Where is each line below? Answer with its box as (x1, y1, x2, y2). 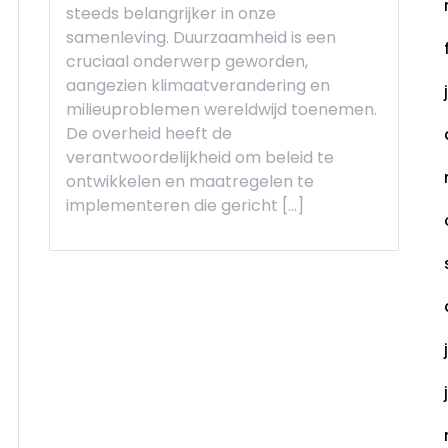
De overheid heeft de (66, 121, 232, 145)
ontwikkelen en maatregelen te (66, 169, 314, 193)
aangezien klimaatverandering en (66, 73, 330, 97)
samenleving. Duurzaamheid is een (66, 25, 336, 49)
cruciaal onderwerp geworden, (66, 49, 308, 73)
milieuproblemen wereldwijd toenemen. (66, 97, 377, 121)
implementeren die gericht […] (66, 193, 304, 217)
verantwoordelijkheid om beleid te (66, 145, 334, 169)
